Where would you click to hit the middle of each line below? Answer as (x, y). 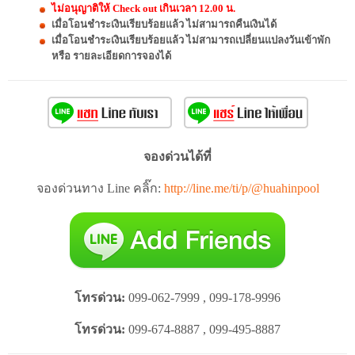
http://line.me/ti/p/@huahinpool (241, 189)
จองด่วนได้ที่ (177, 157)
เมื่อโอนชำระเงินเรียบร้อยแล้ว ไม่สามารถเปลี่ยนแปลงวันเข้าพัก (191, 40)
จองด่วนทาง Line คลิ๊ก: (100, 189)
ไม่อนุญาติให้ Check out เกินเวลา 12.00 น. (143, 9)
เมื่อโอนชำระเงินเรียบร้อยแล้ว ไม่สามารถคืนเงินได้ (164, 25)
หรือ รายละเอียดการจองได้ (111, 56)
